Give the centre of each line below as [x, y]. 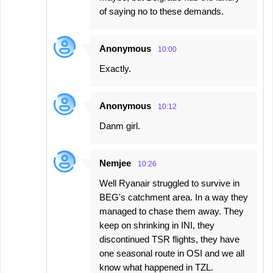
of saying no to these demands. [161, 12]
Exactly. [115, 69]
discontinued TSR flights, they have [169, 239]
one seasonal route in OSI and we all [172, 253]
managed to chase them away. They [172, 211]
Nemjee [115, 163]
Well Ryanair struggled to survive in [169, 183]
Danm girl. [120, 126]
